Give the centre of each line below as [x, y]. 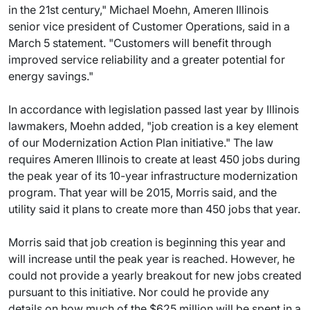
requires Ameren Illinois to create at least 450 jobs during [154, 159]
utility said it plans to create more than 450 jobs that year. [154, 209]
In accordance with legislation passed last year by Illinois [154, 109]
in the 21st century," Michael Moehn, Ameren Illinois [138, 10]
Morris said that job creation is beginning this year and [147, 242]
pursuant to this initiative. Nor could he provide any [139, 292]
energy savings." [51, 76]
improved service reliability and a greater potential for [147, 60]
